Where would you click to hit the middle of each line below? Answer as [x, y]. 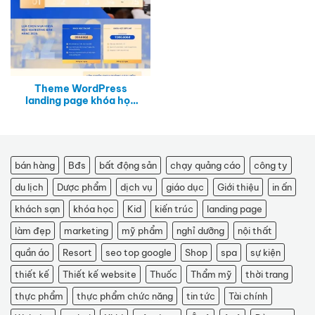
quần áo [32, 253]
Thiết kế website [99, 275]
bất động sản [128, 166]
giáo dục [185, 187]
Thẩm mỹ [211, 275]
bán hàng [35, 166]
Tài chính [248, 296]
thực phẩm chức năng [125, 296]
